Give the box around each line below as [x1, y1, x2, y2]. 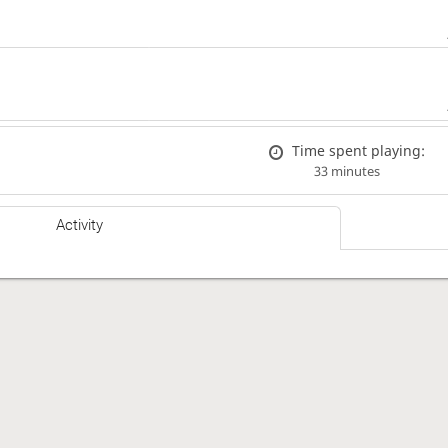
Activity [56, 216, 104, 235]
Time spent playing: [291, 140, 425, 160]
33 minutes [313, 162, 380, 180]
